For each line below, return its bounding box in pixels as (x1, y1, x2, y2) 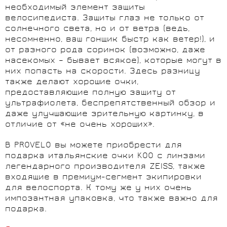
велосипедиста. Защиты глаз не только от (5, 13, 204, 24)
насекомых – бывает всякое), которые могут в (5, 56, 221, 67)
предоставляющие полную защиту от (5, 88, 176, 99)
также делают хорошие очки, (5, 77, 138, 88)
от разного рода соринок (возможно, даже (5, 45, 205, 56)
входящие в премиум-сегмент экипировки (5, 172, 202, 183)
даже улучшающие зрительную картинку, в (5, 109, 204, 120)
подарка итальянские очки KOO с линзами (5, 151, 205, 162)
